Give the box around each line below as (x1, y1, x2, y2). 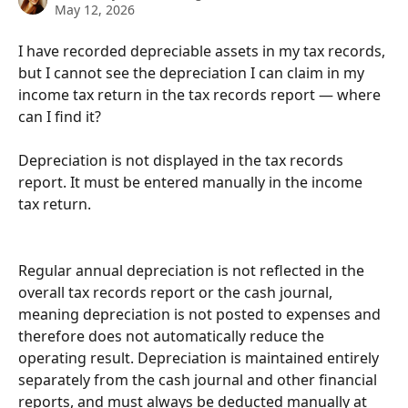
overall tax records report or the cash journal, (18, 281, 336, 302)
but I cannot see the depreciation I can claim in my (18, 63, 368, 83)
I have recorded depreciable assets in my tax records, (18, 41, 389, 61)
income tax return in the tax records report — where (18, 85, 384, 105)
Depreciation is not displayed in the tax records (18, 150, 347, 171)
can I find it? (18, 107, 101, 127)
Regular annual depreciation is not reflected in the (18, 260, 368, 280)
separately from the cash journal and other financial (18, 369, 381, 390)
